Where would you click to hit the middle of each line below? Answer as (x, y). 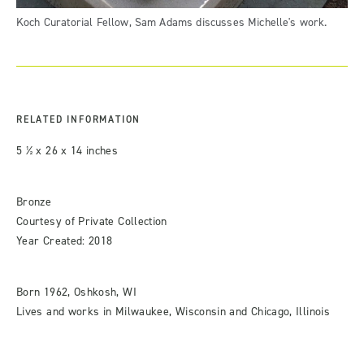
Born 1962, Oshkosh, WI (76, 292)
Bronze (34, 202)
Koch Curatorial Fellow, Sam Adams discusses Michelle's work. (172, 23)
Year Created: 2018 (65, 241)
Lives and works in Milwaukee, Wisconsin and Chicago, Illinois (173, 312)
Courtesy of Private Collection (92, 222)
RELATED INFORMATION (79, 120)
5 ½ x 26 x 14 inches (67, 151)
